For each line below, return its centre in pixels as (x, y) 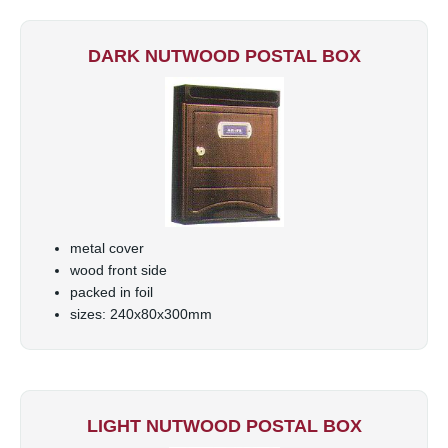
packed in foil (111, 291)
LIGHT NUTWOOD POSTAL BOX (224, 425)
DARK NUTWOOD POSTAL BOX (224, 55)
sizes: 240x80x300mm (141, 313)
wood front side (118, 269)
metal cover (107, 247)
